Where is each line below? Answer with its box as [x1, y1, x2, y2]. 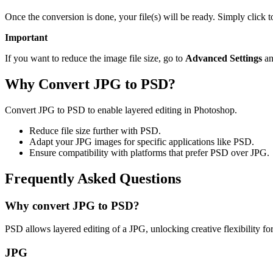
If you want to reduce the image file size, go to [5, 53, 185, 64]
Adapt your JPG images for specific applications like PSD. [29, 136, 254, 147]
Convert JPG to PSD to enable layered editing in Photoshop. [5, 104, 237, 115]
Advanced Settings [185, 53, 262, 64]
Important [5, 32, 48, 43]
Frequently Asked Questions [5, 170, 181, 186]
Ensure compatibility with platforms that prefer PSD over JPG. [29, 147, 269, 158]
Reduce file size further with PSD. [29, 125, 161, 136]
